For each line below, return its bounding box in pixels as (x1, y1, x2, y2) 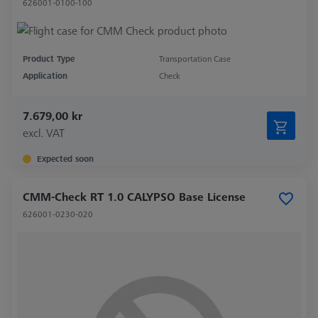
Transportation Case (159, 52, 231, 65)
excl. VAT (23, 124, 65, 141)
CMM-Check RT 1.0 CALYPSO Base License (23, 188, 246, 204)
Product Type (23, 52, 75, 65)
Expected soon (37, 152, 94, 165)
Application (23, 69, 67, 82)
